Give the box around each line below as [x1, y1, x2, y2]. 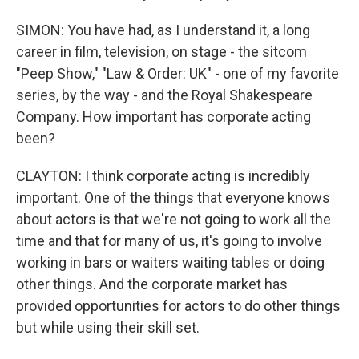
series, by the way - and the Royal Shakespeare [16, 87, 313, 103]
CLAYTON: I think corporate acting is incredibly [16, 167, 310, 184]
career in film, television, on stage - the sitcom [16, 43, 307, 60]
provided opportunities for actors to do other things [16, 297, 341, 314]
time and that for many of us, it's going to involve [16, 232, 322, 249]
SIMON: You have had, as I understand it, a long [16, 22, 310, 38]
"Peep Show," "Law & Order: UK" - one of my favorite [16, 65, 339, 82]
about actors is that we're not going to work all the [16, 211, 331, 228]
